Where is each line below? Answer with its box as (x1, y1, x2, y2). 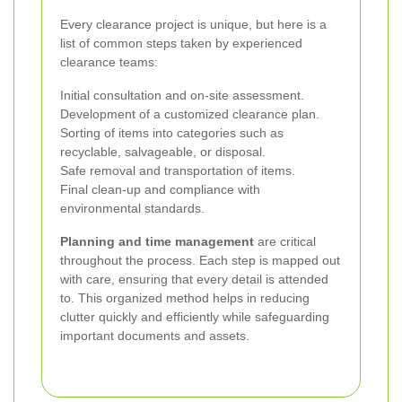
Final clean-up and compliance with (60, 182, 260, 197)
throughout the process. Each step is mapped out (60, 253, 340, 268)
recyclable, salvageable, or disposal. (60, 144, 266, 160)
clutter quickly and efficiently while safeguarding (60, 310, 329, 325)
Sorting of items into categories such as (60, 126, 284, 141)
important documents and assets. (60, 328, 249, 344)
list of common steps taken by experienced (60, 36, 302, 51)
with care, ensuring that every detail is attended (60, 272, 328, 287)
